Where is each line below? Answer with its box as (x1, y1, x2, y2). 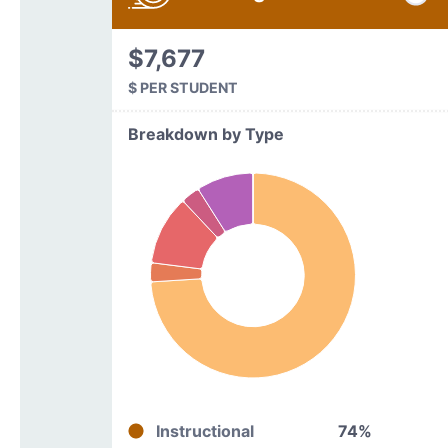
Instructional (155, 421, 254, 441)
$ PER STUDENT (127, 79, 238, 96)
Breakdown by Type (127, 124, 284, 144)
